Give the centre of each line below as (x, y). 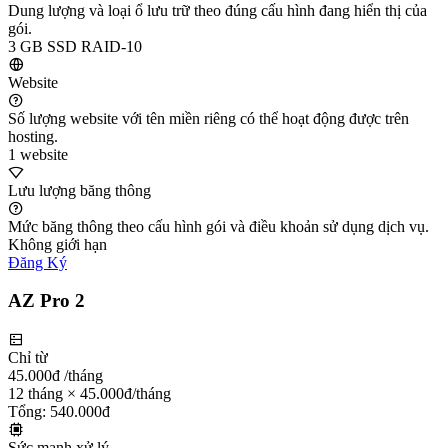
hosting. (33, 136)
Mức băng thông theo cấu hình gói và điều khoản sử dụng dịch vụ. (218, 226)
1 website (38, 154)
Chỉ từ (28, 357)
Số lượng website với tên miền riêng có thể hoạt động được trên (208, 118)
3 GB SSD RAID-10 (75, 46)
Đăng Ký (37, 262)
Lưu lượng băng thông (79, 190)
